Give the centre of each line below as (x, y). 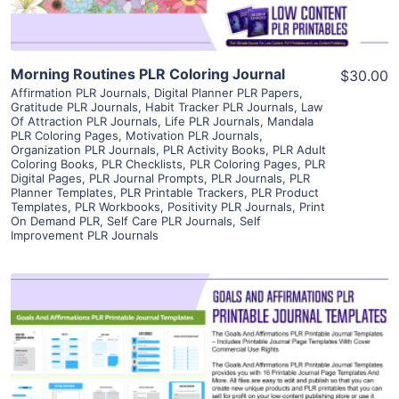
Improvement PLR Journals (85, 236)
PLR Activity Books (214, 150)
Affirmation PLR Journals (79, 93)
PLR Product (285, 193)
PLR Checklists (142, 164)
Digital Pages (46, 179)
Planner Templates (62, 193)
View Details (199, 351)
